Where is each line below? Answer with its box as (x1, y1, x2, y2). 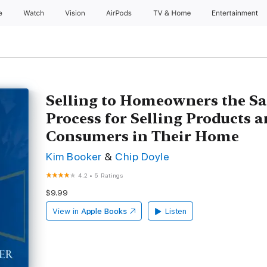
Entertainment (212, 9, 260, 17)
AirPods (105, 9, 134, 17)
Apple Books (80, 207, 127, 216)
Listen (164, 207, 187, 216)
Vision (64, 9, 86, 17)
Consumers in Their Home (46, 128, 240, 145)
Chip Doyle (115, 150, 170, 163)
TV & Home (153, 9, 193, 17)
